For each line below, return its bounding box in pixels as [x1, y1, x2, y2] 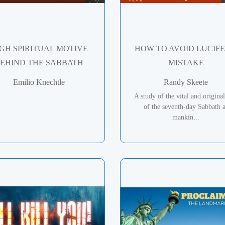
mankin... [172, 113, 200, 121]
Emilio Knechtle [13, 77, 65, 86]
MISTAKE [168, 58, 204, 67]
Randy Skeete [164, 77, 208, 86]
